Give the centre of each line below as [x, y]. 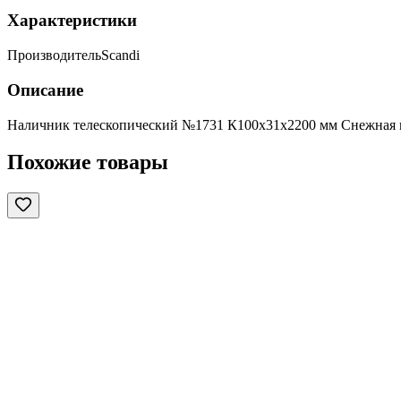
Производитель [54, 55]
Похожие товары [88, 162]
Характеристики [72, 21]
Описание [45, 90]
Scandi [120, 55]
